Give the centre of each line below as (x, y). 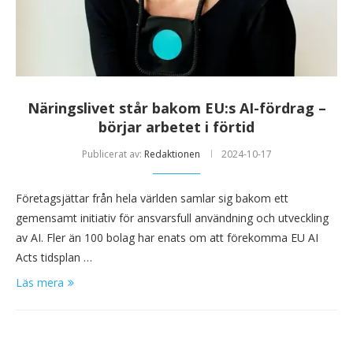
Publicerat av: (113, 154)
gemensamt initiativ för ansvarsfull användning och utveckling (172, 218)
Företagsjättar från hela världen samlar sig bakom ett (152, 199)
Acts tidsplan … (54, 258)
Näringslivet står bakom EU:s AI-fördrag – (176, 108)
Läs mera (40, 283)
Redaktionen (172, 154)
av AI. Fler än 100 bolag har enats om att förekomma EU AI (167, 238)
